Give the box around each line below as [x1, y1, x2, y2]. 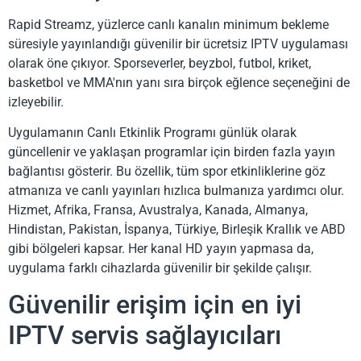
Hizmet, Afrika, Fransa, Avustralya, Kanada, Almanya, [8, 202, 308, 218]
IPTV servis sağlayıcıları [8, 320, 281, 351]
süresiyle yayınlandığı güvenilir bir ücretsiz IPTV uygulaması [8, 35, 348, 52]
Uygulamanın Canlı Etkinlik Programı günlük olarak [8, 125, 297, 141]
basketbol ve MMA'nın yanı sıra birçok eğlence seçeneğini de [8, 74, 350, 90]
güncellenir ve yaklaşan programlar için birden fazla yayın [8, 144, 335, 160]
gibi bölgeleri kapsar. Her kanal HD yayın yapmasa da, [8, 241, 313, 257]
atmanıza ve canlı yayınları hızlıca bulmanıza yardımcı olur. [8, 183, 344, 199]
